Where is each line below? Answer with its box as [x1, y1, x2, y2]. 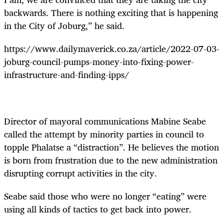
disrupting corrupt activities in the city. [4, 165, 157, 180]
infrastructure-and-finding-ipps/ [4, 67, 129, 82]
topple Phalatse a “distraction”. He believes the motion [4, 139, 219, 154]
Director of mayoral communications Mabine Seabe [4, 113, 206, 128]
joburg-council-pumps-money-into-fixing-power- [4, 54, 194, 69]
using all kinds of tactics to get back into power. [4, 201, 191, 216]
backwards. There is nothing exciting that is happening [4, 5, 218, 20]
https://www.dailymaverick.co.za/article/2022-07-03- [4, 41, 219, 56]
